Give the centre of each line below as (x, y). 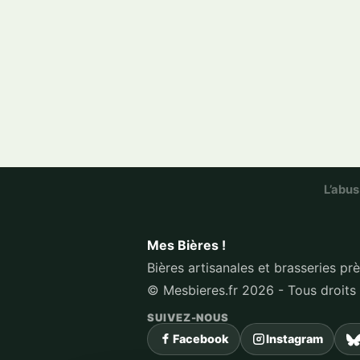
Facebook (201, 338)
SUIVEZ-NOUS (188, 317)
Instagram (295, 338)
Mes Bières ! (186, 245)
